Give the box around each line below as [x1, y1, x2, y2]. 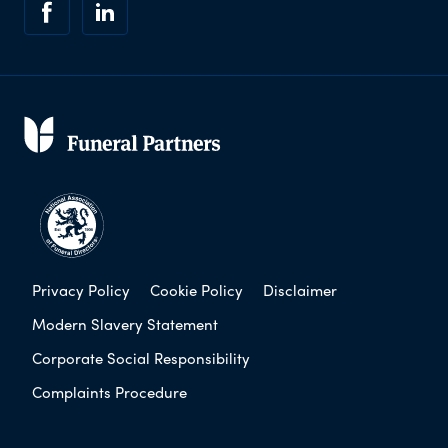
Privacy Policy [32, 278, 130, 301]
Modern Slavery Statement [32, 312, 218, 335]
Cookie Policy [150, 278, 243, 301]
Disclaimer [263, 278, 337, 301]
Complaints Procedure [32, 380, 187, 403]
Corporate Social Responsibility [32, 346, 250, 369]
